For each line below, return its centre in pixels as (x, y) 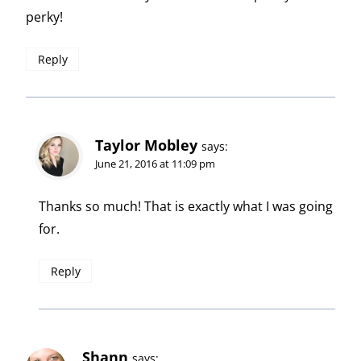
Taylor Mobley (146, 145)
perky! (44, 17)
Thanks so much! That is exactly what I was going (186, 207)
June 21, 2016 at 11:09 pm (155, 164)
